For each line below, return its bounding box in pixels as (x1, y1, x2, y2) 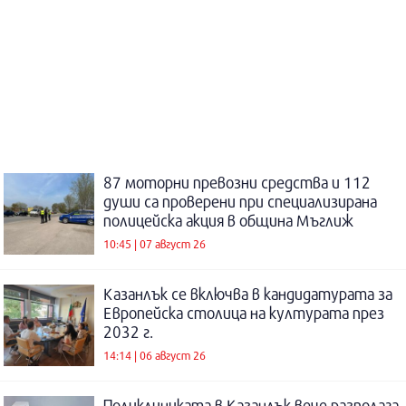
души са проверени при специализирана (103, 192, 377, 211)
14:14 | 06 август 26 (103, 347, 206, 362)
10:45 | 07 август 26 (103, 236, 206, 251)
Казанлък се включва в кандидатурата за (103, 285, 392, 304)
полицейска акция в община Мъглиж (103, 211, 353, 230)
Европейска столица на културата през (103, 304, 384, 323)
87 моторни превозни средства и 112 (103, 173, 371, 192)
